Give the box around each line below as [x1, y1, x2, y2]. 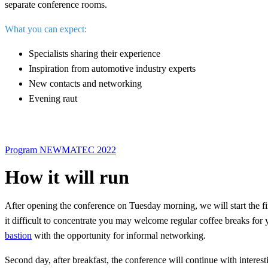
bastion [5, 230, 32, 240]
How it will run [5, 166, 129, 188]
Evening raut [29, 93, 77, 103]
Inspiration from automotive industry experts [29, 63, 196, 74]
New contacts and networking [29, 78, 142, 89]
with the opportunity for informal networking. [32, 230, 206, 240]
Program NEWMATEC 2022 [5, 144, 116, 155]
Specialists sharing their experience [29, 48, 160, 59]
